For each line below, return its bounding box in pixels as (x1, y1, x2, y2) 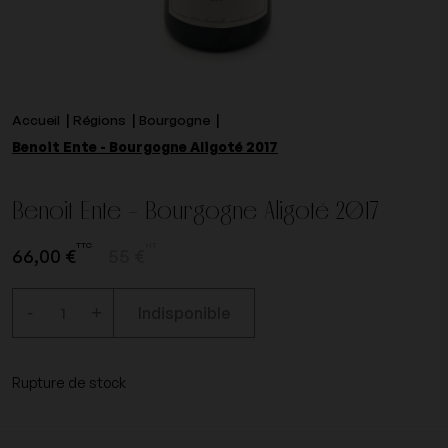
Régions (73, 111, 126, 128)
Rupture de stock (12, 373, 126, 391)
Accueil (12, 111, 60, 128)
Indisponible (138, 303, 230, 323)
